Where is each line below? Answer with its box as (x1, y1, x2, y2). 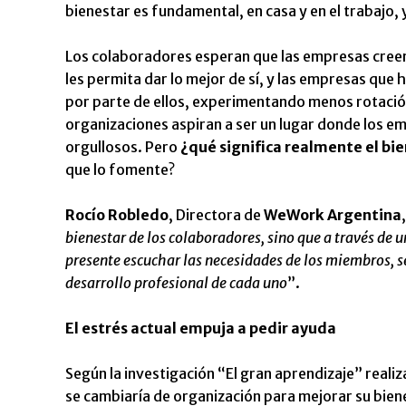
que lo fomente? (65, 159, 175, 179)
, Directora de (169, 205, 264, 224)
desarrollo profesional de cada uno (65, 273, 287, 292)
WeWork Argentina (264, 205, 401, 224)
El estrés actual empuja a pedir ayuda (65, 318, 336, 337)
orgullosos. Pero (65, 137, 180, 156)
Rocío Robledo (65, 205, 169, 224)
